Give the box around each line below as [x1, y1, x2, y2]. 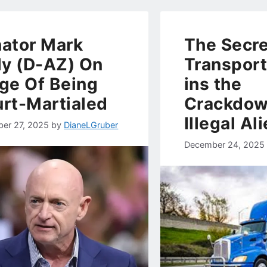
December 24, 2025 [184, 139, 265, 150]
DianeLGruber [64, 119, 119, 130]
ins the [184, 74, 242, 95]
